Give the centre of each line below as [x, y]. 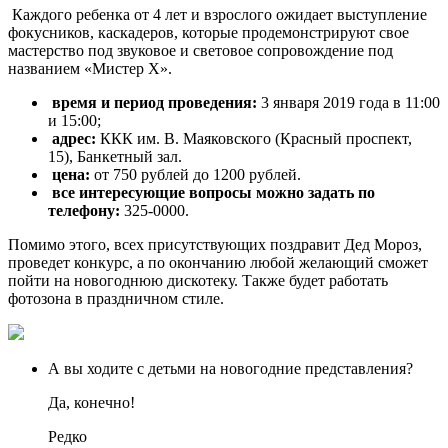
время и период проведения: [154, 103]
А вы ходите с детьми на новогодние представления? [230, 369]
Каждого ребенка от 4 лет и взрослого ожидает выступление [217, 15]
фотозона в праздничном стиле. [116, 299]
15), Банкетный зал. [115, 157]
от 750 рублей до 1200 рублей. [195, 175]
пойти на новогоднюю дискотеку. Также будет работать [198, 281]
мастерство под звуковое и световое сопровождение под [200, 51]
